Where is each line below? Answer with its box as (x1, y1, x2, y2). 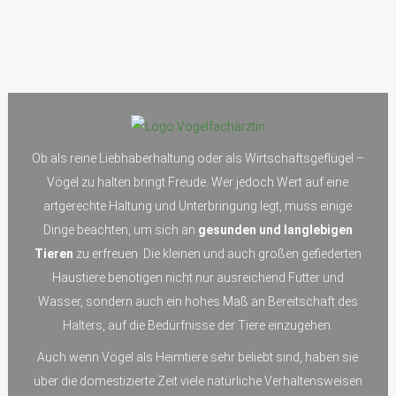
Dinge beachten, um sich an (42, 223, 198, 238)
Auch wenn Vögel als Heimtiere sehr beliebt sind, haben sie (37, 350, 359, 365)
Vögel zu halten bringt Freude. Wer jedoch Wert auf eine (47, 175, 349, 190)
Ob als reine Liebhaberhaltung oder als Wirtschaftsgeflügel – (31, 151, 364, 166)
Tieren (34, 247, 73, 262)
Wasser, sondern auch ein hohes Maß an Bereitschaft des (37, 294, 358, 309)
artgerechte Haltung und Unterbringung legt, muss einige (43, 199, 353, 214)
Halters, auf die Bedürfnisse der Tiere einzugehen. (62, 318, 333, 333)
